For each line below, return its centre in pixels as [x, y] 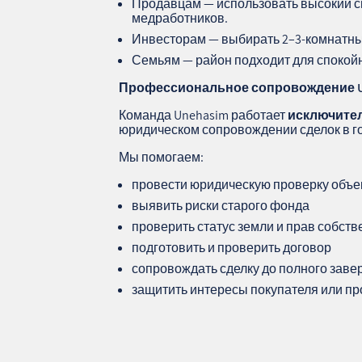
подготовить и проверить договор [232, 247]
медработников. [180, 18]
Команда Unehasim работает [204, 115]
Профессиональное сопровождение [238, 87]
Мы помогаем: [162, 157]
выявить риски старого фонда [221, 205]
